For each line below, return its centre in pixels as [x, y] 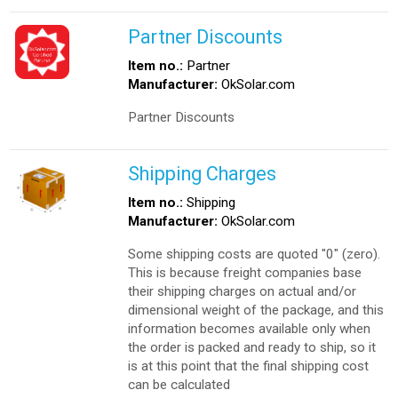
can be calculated [179, 384]
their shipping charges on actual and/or [243, 291]
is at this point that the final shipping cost [249, 366]
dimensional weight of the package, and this [256, 310]
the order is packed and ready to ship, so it [252, 347]
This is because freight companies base [245, 272]
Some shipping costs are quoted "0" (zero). [255, 254]
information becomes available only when [250, 328]
